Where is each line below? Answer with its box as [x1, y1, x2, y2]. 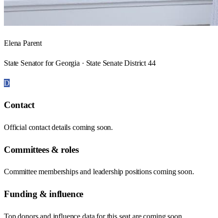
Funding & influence [4, 189, 83, 200]
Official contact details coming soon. [4, 123, 113, 131]
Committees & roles [4, 144, 79, 155]
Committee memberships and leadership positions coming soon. [4, 167, 194, 176]
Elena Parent [4, 38, 42, 47]
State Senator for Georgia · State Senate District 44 [4, 58, 156, 67]
